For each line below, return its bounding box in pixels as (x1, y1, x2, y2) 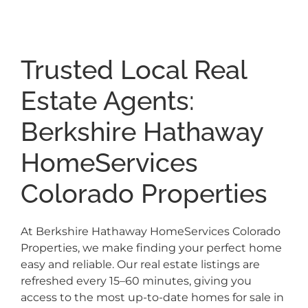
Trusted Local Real (20, 55, 247, 86)
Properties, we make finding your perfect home (20, 241, 282, 255)
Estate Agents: (20, 86, 195, 117)
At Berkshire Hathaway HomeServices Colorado (20, 225, 280, 239)
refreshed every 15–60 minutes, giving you (20, 274, 252, 288)
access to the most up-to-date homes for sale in (20, 291, 284, 305)
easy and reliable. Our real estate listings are (20, 258, 260, 272)
